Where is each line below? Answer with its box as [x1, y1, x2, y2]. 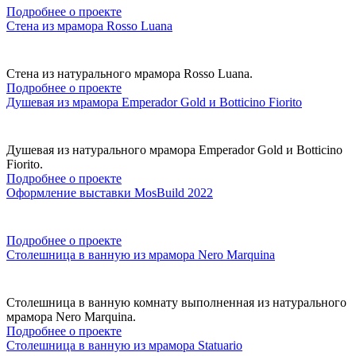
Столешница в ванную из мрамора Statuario [6, 338, 242, 352]
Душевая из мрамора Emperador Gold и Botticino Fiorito [6, 95, 302, 109]
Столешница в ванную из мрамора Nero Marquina [6, 247, 275, 261]
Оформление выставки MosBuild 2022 [6, 185, 213, 199]
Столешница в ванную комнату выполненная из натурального [6, 295, 346, 309]
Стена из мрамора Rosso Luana [6, 18, 172, 33]
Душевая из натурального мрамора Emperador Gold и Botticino [6, 142, 342, 157]
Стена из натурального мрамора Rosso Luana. [6, 66, 253, 80]
